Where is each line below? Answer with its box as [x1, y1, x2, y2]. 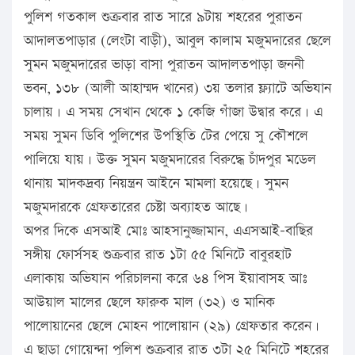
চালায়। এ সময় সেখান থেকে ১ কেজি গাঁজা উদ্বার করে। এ [24, 101, 323, 122]
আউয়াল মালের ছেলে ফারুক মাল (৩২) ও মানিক [24, 292, 275, 312]
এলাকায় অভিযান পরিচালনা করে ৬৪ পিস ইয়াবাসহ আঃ [24, 268, 307, 288]
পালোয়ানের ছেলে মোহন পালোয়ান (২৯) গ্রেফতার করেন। [24, 315, 319, 336]
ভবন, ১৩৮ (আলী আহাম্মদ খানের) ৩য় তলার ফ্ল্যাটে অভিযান [24, 78, 331, 98]
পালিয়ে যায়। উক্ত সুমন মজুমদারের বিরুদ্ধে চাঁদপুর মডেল [24, 149, 316, 170]
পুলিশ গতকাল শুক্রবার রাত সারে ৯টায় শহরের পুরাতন [24, 6, 302, 27]
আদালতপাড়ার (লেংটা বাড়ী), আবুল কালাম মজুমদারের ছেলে [24, 30, 331, 51]
